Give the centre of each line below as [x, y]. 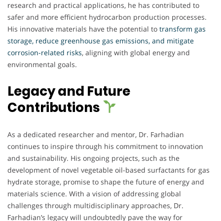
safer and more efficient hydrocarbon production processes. [107, 17]
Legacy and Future [69, 91]
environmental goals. [42, 64]
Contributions [55, 107]
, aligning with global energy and [136, 52]
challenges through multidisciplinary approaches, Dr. [95, 205]
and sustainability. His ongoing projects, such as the [93, 158]
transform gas [183, 29]
